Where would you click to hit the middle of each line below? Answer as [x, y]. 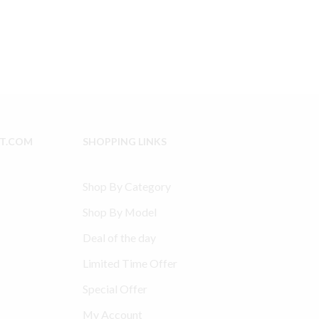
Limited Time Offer [130, 263]
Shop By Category [126, 187]
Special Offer [115, 289]
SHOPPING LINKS [124, 142]
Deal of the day [119, 238]
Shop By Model [119, 212]
